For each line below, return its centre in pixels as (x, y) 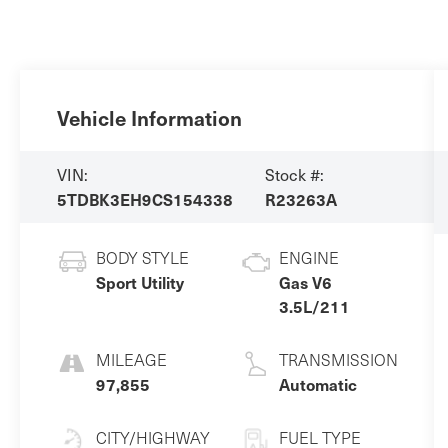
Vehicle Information (149, 117)
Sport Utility (139, 281)
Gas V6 (305, 281)
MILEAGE (131, 359)
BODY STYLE (142, 257)
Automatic (317, 383)
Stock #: (294, 174)
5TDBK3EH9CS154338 (144, 198)
